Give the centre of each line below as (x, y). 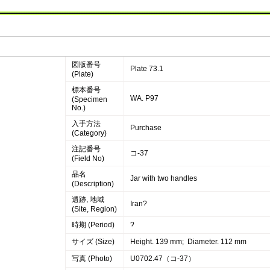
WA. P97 (144, 98)
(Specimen (89, 99)
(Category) (89, 133)
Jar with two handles (163, 178)
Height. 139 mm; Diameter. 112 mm (188, 242)
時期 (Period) (93, 225)
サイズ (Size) (93, 242)
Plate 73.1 (146, 69)
